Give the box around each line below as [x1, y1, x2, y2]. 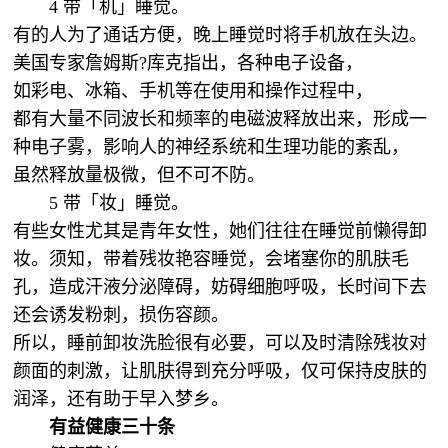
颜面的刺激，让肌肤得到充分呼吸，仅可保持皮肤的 [13, 361, 428, 381]
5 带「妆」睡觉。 [49, 193, 190, 213]
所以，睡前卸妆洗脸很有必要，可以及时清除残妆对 [13, 333, 428, 353]
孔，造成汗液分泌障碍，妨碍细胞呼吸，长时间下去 [13, 277, 428, 297]
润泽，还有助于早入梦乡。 [13, 389, 235, 409]
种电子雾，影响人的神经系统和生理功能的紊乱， [13, 137, 410, 157]
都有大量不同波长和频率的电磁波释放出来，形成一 [13, 109, 428, 129]
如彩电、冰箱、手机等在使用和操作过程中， [13, 81, 374, 101]
